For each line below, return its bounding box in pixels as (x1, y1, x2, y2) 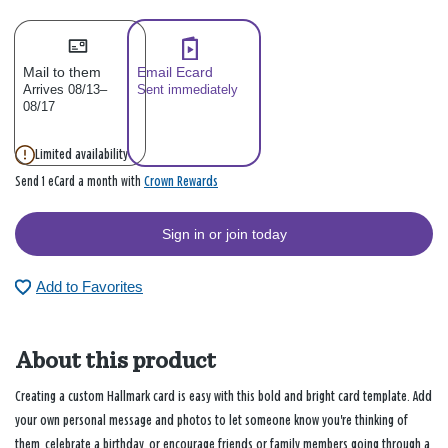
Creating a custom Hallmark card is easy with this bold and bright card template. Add (15, 388, 432, 404)
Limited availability (35, 147, 128, 163)
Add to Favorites (36, 278, 143, 296)
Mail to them (23, 64, 101, 81)
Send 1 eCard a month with (15, 175, 144, 190)
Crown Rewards (144, 174, 218, 190)
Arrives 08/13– (23, 82, 107, 98)
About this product (15, 348, 216, 373)
